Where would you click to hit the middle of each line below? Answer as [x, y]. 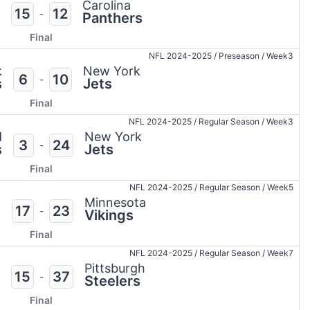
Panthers [112, 18]
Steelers [112, 281]
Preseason [239, 56]
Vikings [109, 216]
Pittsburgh [115, 268]
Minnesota [115, 203]
